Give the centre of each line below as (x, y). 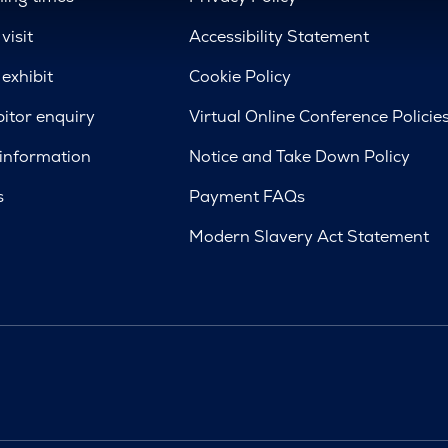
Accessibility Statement (279, 36)
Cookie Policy (240, 76)
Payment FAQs (247, 196)
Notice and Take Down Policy (300, 156)
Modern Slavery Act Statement (309, 236)
